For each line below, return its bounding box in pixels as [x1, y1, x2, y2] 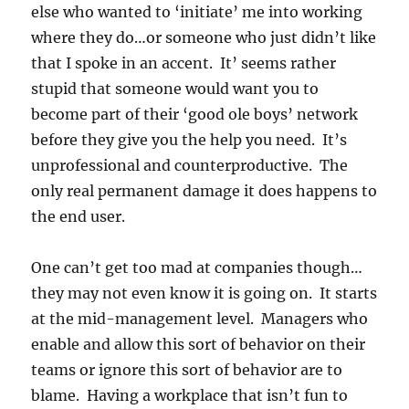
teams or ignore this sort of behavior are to [31, 360, 343, 379]
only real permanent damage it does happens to [31, 181, 378, 200]
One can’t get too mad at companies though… [31, 257, 363, 277]
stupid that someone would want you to [31, 79, 320, 98]
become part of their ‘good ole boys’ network [31, 104, 359, 123]
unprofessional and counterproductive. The [31, 155, 349, 174]
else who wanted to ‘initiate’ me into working [31, 2, 363, 21]
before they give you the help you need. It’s [31, 130, 348, 149]
